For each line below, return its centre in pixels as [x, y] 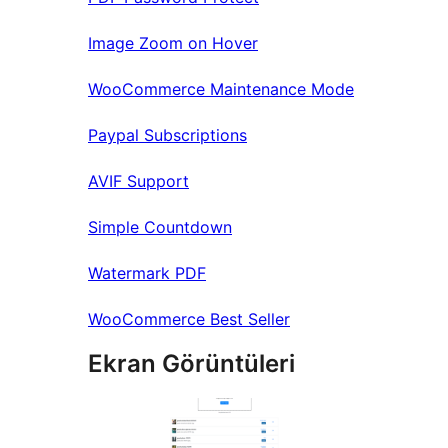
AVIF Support [138, 180]
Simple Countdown [160, 226]
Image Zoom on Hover [173, 42]
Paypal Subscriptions [167, 134]
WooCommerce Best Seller [189, 318]
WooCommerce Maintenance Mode [221, 88]
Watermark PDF [147, 272]
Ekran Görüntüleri [191, 363]
